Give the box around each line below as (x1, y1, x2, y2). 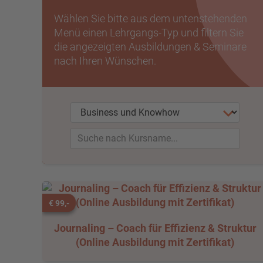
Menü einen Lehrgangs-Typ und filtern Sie (54, 26, 244, 39)
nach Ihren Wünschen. (54, 55, 156, 67)
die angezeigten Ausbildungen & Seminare (54, 41, 247, 53)
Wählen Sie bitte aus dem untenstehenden (54, 12, 247, 25)
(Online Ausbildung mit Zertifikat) (76, 236, 234, 248)
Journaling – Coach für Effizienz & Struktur (53, 222, 257, 234)
